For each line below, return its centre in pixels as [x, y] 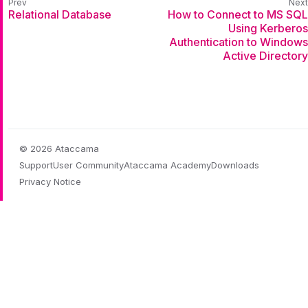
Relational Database [60, 14]
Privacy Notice [50, 181]
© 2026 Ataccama [59, 148]
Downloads [235, 165]
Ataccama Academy [167, 165]
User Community [88, 165]
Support [36, 165]
